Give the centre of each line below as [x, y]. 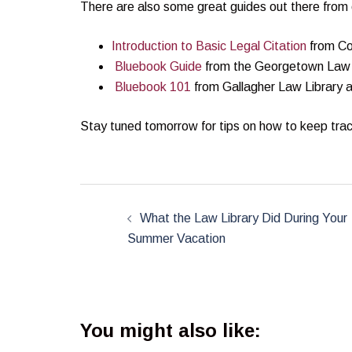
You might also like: [170, 330]
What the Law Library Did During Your [244, 218]
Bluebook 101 [153, 86]
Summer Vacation [176, 238]
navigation [136, 222]
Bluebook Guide [158, 66]
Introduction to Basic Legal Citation [211, 46]
